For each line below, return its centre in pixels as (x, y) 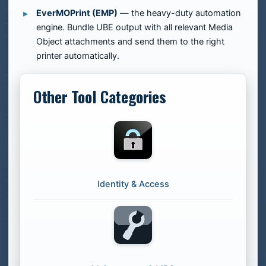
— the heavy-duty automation (179, 13)
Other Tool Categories (100, 96)
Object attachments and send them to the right (130, 42)
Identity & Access (133, 184)
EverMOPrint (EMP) (77, 13)
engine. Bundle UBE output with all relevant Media (134, 27)
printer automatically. (78, 56)
